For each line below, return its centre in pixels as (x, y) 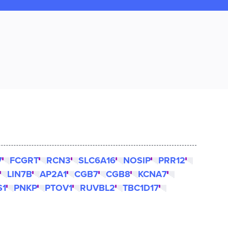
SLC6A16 (97, 160)
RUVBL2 (97, 188)
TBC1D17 (141, 188)
